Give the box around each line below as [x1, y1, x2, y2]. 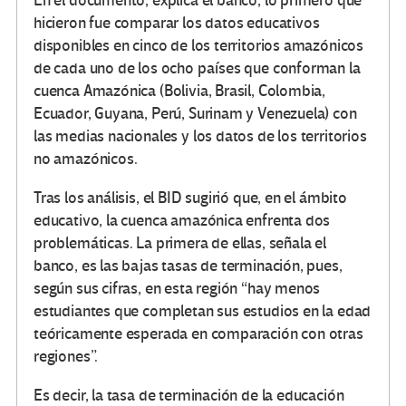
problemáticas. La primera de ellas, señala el [34, 234, 326, 254]
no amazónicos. [34, 150, 138, 169]
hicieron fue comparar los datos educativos [34, 14, 320, 34]
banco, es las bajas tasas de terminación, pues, [34, 256, 343, 276]
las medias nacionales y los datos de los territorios [34, 127, 367, 147]
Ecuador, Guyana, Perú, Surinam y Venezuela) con [34, 104, 357, 124]
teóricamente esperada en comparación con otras [34, 324, 363, 344]
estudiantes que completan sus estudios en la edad [34, 302, 372, 322]
